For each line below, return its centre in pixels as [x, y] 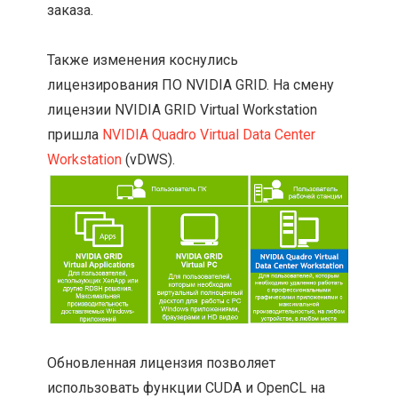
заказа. [71, 11]
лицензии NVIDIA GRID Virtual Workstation [183, 110]
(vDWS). [149, 160]
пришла [75, 135]
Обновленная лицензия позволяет [162, 363]
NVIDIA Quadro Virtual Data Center [209, 135]
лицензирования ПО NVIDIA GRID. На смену [191, 85]
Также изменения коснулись [143, 60]
